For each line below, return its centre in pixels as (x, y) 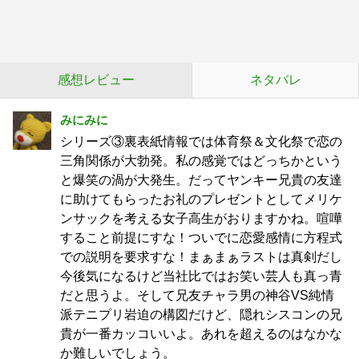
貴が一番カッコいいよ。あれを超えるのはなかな (201, 334)
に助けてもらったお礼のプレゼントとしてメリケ (201, 199)
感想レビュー (96, 80)
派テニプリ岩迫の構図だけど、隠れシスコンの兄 (201, 315)
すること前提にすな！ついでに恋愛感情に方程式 (201, 238)
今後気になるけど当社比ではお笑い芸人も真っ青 (201, 276)
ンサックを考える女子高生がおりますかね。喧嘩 (201, 218)
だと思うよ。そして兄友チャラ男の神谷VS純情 (197, 295)
